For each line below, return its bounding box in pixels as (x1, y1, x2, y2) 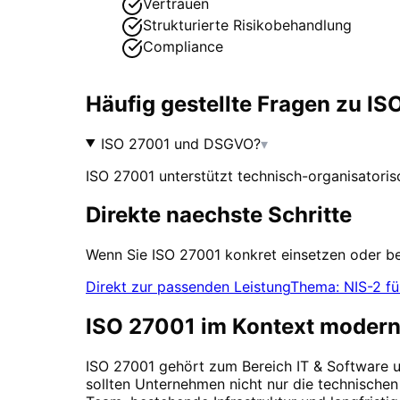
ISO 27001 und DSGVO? (100, 134, 261, 153)
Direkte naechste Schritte (86, 202, 352, 229)
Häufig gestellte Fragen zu (86, 90, 367, 117)
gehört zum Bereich (154, 357, 296, 376)
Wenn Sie (86, 246, 152, 264)
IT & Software (296, 357, 388, 376)
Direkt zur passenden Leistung (86, 278, 290, 296)
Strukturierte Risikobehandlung (143, 15, 352, 34)
